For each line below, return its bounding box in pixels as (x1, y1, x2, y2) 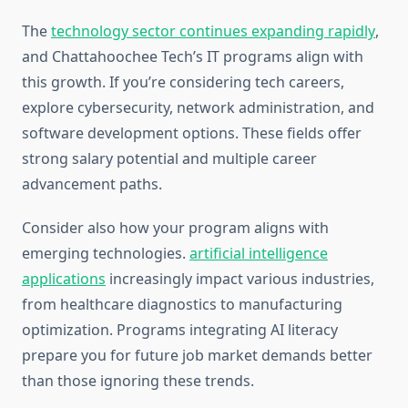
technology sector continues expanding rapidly (51, 21, 375, 42)
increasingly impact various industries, (106, 269, 374, 290)
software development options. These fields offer (22, 123, 362, 144)
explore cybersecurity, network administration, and (22, 97, 374, 118)
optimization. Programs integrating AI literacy (22, 320, 338, 341)
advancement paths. (22, 174, 162, 195)
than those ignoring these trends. (22, 371, 254, 392)
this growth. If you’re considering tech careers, (22, 72, 344, 93)
